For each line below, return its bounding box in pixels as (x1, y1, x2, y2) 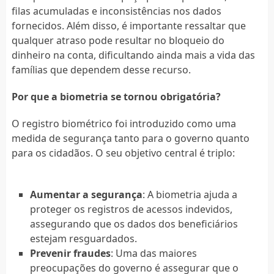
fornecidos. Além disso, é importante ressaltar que (11, 18, 246, 32)
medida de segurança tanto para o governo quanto (11, 131, 250, 145)
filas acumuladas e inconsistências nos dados (11, 4, 221, 18)
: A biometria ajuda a (142, 187, 237, 201)
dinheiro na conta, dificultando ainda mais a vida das (11, 48, 255, 62)
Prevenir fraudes (29, 246, 111, 260)
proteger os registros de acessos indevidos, (29, 202, 232, 216)
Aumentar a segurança (29, 187, 143, 201)
